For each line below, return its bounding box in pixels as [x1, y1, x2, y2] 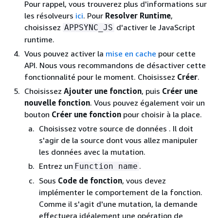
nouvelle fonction [24, 98, 90, 108]
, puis [142, 86, 162, 96]
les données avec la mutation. [39, 147, 145, 157]
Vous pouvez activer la [24, 49, 106, 58]
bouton [24, 109, 52, 119]
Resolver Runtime [105, 11, 171, 20]
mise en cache [106, 49, 156, 58]
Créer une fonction [52, 109, 121, 119]
